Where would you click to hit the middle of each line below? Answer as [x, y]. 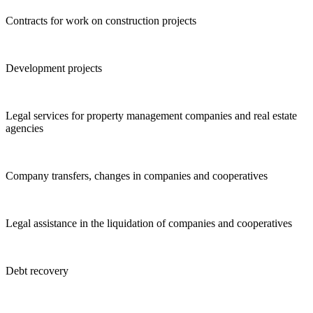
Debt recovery [37, 271]
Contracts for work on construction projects [101, 21]
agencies [24, 129]
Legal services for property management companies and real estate [151, 116]
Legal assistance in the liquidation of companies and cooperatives [149, 224]
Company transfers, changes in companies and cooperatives [137, 176]
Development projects [54, 68]
